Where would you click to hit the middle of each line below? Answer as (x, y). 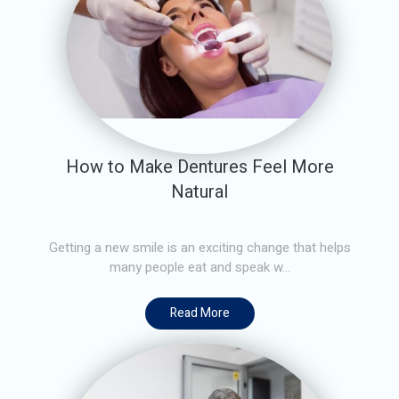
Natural (199, 191)
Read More (199, 313)
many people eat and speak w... (199, 267)
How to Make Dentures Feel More (199, 167)
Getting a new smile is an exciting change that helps (199, 247)
